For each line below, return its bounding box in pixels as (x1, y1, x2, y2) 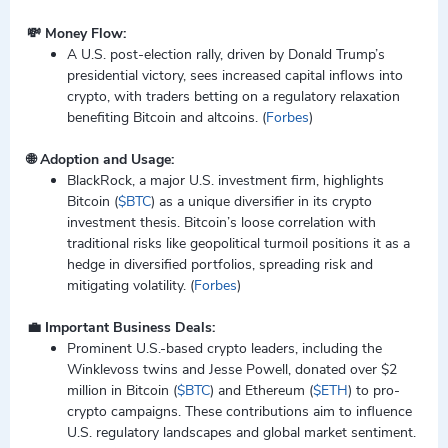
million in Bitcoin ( (67, 381, 177, 400)
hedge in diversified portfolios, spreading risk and (67, 255, 373, 274)
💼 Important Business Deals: (27, 318, 223, 337)
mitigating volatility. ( (67, 276, 194, 295)
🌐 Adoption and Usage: (27, 150, 182, 169)
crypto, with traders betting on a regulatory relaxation (67, 87, 400, 106)
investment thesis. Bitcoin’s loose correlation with (67, 213, 376, 232)
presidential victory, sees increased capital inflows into (67, 66, 403, 85)
